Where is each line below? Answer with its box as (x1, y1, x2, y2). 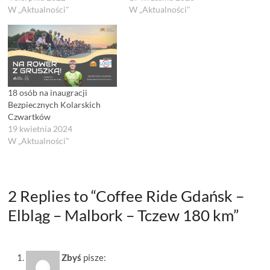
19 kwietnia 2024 (8, 124, 73, 134)
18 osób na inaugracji (8, 87, 88, 98)
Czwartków (8, 111, 51, 122)
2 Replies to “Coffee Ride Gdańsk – (8, 186, 245, 206)
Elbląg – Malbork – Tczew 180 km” (8, 206, 239, 225)
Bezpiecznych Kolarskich (8, 99, 101, 110)
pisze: (83, 251, 107, 263)
